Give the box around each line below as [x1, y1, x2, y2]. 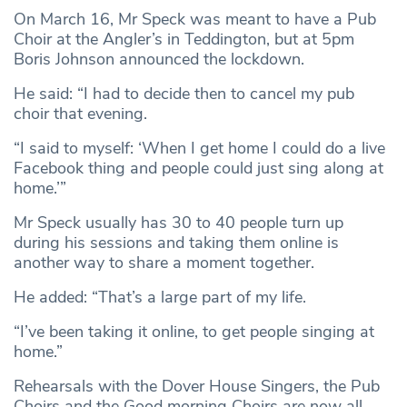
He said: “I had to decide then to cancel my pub [14, 82, 354, 104]
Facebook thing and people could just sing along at [14, 156, 383, 179]
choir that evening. [14, 102, 147, 124]
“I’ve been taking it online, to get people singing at [14, 320, 374, 342]
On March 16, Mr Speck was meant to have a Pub [14, 7, 376, 30]
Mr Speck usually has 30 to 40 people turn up [14, 211, 343, 233]
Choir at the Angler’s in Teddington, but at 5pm [14, 27, 354, 50]
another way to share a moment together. [14, 251, 319, 273]
